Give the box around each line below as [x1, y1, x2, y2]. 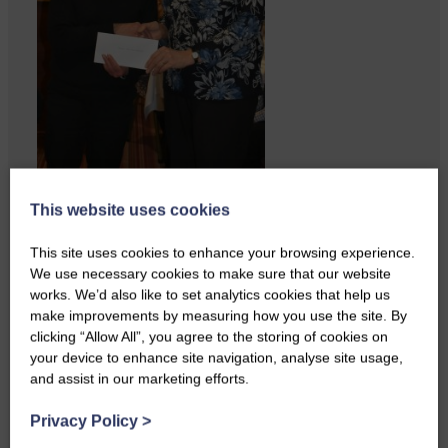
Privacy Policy [30, 412, 142, 430]
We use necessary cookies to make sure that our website [30, 265, 391, 282]
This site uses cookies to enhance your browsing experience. [30, 244, 415, 261]
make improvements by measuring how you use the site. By [30, 307, 407, 324]
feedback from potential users [37, 208, 246, 226]
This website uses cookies [30, 201, 230, 219]
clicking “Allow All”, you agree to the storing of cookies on [30, 328, 388, 345]
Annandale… [37, 227, 132, 245]
